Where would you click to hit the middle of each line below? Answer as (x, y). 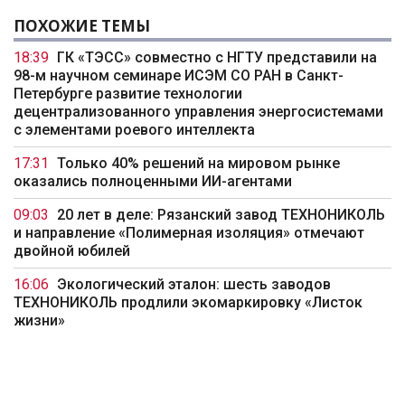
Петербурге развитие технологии (128, 94)
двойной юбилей (72, 251)
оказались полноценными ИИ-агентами (153, 182)
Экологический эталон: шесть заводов (194, 285)
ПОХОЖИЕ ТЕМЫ (82, 26)
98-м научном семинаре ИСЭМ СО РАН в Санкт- (179, 76)
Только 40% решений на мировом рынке (198, 164)
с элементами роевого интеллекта (134, 130)
